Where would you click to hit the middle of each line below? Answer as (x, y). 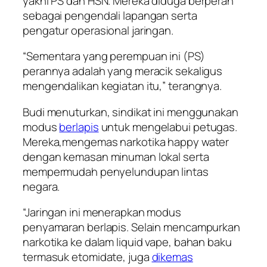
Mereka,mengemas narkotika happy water (126, 142)
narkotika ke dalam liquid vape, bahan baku (127, 242)
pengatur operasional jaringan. (98, 30)
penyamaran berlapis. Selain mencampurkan (131, 227)
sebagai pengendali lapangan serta (110, 15)
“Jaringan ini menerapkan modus (102, 212)
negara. (41, 186)
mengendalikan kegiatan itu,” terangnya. (122, 86)
